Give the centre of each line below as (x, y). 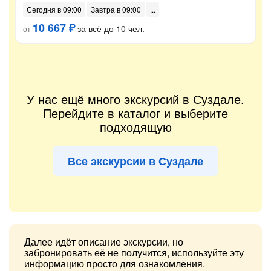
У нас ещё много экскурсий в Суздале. (135, 99)
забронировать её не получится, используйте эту (134, 253)
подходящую (135, 127)
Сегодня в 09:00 (54, 9)
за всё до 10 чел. (110, 28)
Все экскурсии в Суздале (135, 161)
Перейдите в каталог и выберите (135, 113)
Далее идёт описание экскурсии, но (104, 242)
